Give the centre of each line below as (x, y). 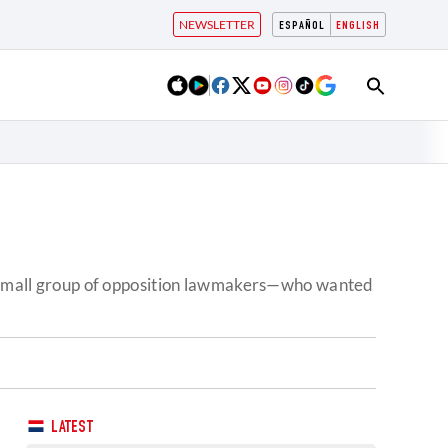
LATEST (70, 428)
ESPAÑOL (302, 26)
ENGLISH (358, 26)
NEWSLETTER (217, 24)
